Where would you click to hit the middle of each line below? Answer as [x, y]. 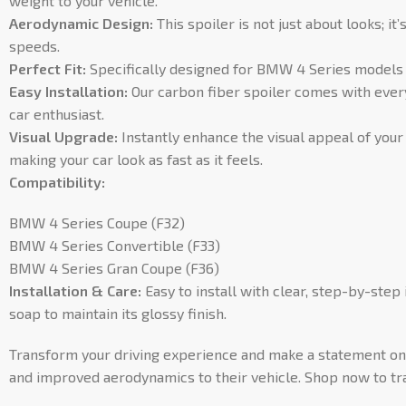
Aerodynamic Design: [81, 23]
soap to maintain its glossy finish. [118, 313]
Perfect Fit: [48, 68]
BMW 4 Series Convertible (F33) [115, 245]
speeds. [34, 46]
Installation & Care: [75, 290]
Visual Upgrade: [63, 136]
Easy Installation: [68, 91]
